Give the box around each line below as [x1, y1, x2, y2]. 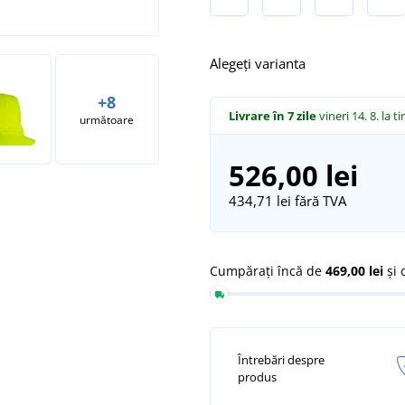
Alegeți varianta [210, 53, 306, 72]
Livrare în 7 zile [228, 107, 316, 124]
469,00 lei [325, 261, 383, 279]
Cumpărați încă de [210, 261, 325, 279]
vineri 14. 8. [318, 107, 381, 124]
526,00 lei [228, 155, 358, 194]
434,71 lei [228, 191, 291, 210]
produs [238, 369, 277, 386]
